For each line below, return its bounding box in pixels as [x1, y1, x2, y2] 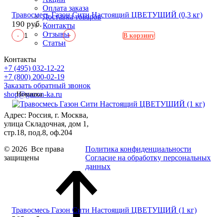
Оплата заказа [43, 3, 89, 12]
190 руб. [12, 19, 42, 29]
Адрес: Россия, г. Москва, [4, 110, 88, 119]
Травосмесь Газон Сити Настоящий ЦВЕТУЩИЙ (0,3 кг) [12, 11, 202, 19]
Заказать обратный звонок [4, 81, 91, 90]
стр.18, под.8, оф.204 [4, 128, 72, 137]
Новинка [16, 91, 42, 98]
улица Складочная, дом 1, [4, 119, 89, 128]
